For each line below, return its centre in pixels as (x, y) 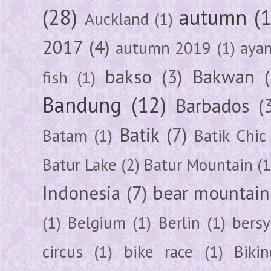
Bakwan (223, 77)
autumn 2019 (163, 47)
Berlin (179, 222)
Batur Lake (80, 164)
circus (63, 251)
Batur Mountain (198, 164)
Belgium (97, 222)
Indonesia (81, 193)
